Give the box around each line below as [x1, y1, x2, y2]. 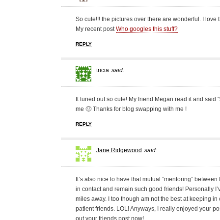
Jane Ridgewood [96, 147, 142, 154]
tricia [96, 67, 109, 74]
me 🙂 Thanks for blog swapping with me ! [75, 106, 187, 113]
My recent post [75, 26, 116, 33]
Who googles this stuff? [115, 26, 178, 33]
